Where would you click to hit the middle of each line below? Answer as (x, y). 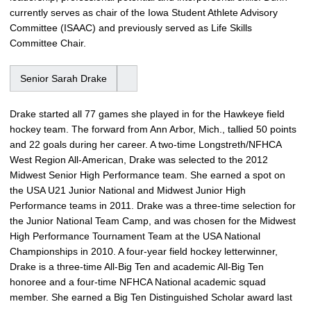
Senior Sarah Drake (64, 79)
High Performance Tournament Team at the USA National (135, 236)
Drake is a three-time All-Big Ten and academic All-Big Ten (137, 267)
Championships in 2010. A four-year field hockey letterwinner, (144, 252)
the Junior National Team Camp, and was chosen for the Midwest (153, 221)
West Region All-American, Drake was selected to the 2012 (139, 160)
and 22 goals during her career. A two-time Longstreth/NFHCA (145, 145)
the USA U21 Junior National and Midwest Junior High (128, 191)
